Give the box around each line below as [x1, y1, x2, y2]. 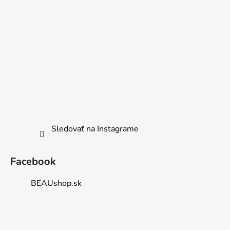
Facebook [10, 155, 56, 169]
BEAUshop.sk [31, 178, 82, 189]
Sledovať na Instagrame [51, 123, 139, 135]
